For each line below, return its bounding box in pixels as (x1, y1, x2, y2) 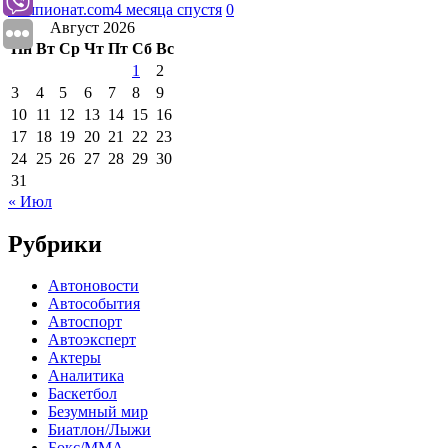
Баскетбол (48, 385, 117, 403)
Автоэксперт (48, 331, 136, 349)
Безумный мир (48, 403, 148, 421)
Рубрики (8, 230, 102, 257)
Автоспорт (48, 313, 122, 331)
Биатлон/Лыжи (48, 421, 151, 439)
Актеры (48, 349, 101, 367)
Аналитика (48, 367, 124, 385)
